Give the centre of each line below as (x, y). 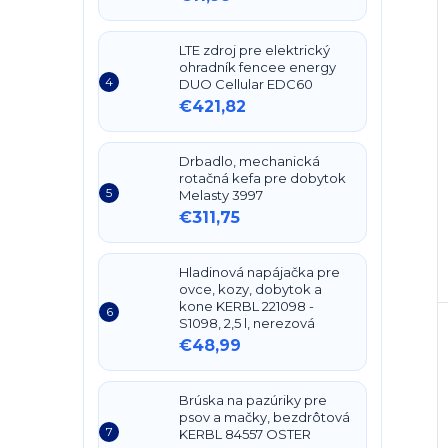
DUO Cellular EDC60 (246, 84)
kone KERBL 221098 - (246, 306)
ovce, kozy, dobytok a (250, 289)
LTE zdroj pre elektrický (254, 50)
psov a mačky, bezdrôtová (264, 417)
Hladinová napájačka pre (259, 272)
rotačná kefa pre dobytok (262, 178)
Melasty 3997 (221, 195)
